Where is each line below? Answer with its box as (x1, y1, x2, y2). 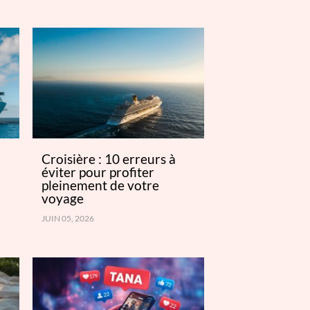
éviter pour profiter (42, 163, 155, 180)
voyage (42, 190, 84, 206)
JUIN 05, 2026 (42, 212, 95, 224)
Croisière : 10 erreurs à (42, 150, 176, 167)
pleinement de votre (42, 176, 160, 193)
